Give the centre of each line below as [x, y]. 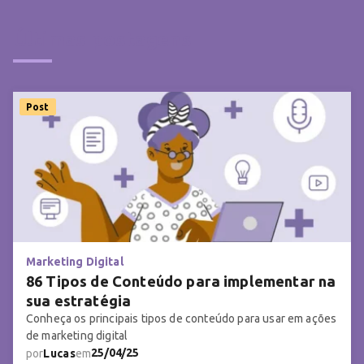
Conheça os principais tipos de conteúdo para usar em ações [182, 319]
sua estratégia [79, 301]
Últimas [52, 40]
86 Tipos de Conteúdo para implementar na [181, 282]
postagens [141, 40]
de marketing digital [77, 336]
